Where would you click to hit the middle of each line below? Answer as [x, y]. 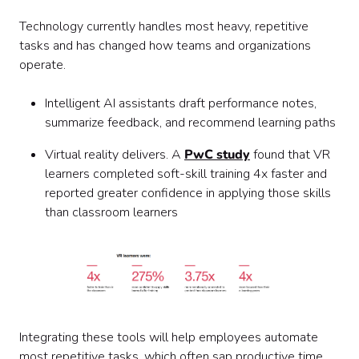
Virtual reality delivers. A [115, 155]
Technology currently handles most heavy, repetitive [164, 26]
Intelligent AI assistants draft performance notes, [181, 103]
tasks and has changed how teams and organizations [165, 46]
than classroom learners [111, 212]
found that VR [290, 155]
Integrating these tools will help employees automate [169, 337]
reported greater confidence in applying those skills [188, 193]
